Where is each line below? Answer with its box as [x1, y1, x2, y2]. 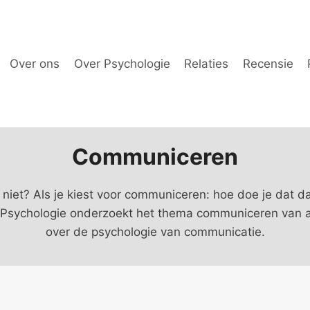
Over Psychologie [73, 56, 170, 71]
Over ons [10, 56, 60, 71]
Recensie [242, 56, 293, 71]
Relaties [184, 56, 229, 71]
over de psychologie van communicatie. [45, 224, 265, 239]
